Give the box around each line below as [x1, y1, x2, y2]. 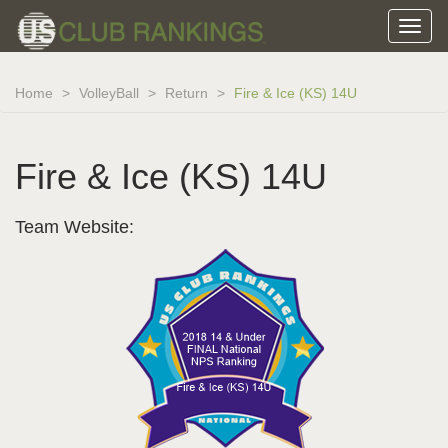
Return [165, 85, 208, 101]
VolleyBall [79, 85, 139, 101]
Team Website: [15, 217, 134, 237]
